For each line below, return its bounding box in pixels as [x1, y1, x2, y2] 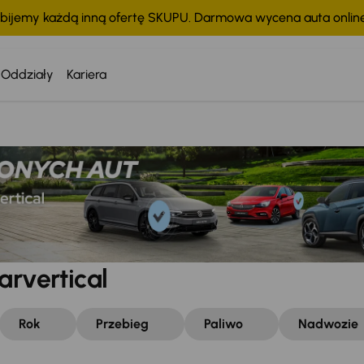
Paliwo [204, 316, 243, 331]
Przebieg [96, 316, 149, 331]
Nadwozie [298, 316, 358, 331]
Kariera [67, 67, 106, 82]
